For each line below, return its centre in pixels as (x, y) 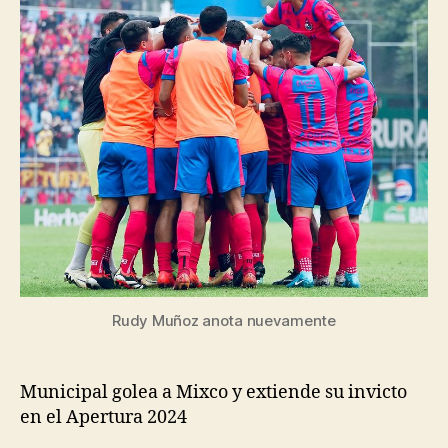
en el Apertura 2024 (103, 417)
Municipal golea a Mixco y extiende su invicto (213, 392)
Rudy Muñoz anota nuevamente (224, 320)
